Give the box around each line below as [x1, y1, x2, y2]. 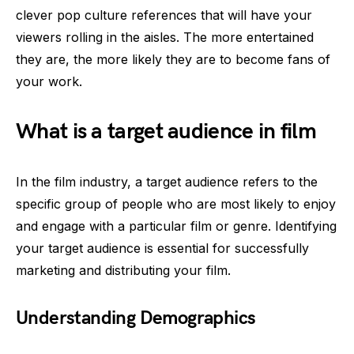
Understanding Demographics [16, 306, 256, 330]
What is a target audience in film [16, 118, 316, 145]
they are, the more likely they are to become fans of [16, 51, 330, 67]
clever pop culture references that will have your [16, 6, 312, 23]
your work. [16, 73, 82, 89]
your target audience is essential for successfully [16, 239, 309, 256]
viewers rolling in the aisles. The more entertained [16, 28, 314, 45]
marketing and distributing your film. [16, 262, 231, 278]
